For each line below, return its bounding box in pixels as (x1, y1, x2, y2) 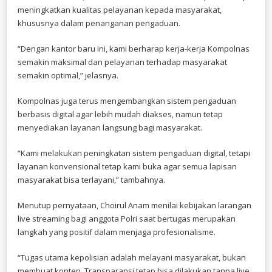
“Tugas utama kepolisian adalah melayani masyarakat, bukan (18, 252, 246, 263)
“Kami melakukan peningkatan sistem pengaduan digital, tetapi (18, 148, 250, 159)
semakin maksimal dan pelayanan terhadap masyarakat (18, 56, 227, 68)
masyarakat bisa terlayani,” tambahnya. (18, 174, 165, 186)
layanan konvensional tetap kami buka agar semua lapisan (18, 161, 237, 172)
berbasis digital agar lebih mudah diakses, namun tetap (18, 109, 223, 120)
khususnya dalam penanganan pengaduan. (18, 18, 180, 29)
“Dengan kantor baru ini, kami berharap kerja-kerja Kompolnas (18, 43, 250, 55)
